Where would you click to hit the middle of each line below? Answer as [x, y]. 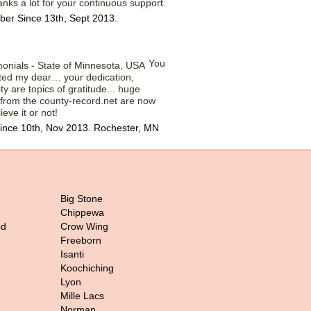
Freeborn [81, 240]
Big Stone [82, 199]
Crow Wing [84, 226]
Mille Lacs [82, 296]
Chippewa [82, 212]
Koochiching [87, 268]
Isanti [72, 254]
